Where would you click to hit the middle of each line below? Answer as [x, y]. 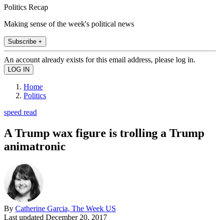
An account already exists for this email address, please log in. [100, 59]
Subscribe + [25, 41]
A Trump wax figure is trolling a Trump [104, 133]
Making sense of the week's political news [69, 24]
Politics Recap [26, 7]
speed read [20, 112]
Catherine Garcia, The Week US [66, 208]
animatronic [35, 146]
